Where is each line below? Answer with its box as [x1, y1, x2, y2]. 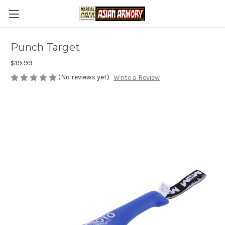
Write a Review [113, 73, 160, 82]
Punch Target [11, 41, 80, 54]
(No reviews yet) [58, 73, 109, 81]
